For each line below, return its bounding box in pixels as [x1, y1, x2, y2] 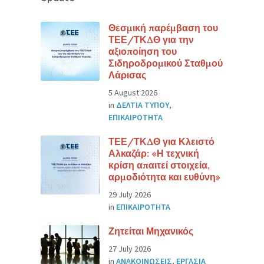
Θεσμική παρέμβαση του [108, 22, 219, 34]
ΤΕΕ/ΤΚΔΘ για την [108, 34, 194, 45]
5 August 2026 [108, 87, 158, 98]
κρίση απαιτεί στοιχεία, [108, 159, 210, 171]
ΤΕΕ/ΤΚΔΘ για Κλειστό [108, 136, 215, 147]
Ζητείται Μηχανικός [108, 225, 194, 237]
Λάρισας [108, 69, 147, 81]
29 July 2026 [108, 189, 151, 200]
